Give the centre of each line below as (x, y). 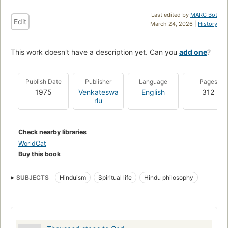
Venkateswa (98, 92)
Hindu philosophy (169, 177)
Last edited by (171, 15)
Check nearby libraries (52, 132)
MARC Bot (204, 15)
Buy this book (39, 154)
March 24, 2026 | (174, 24)
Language (153, 81)
